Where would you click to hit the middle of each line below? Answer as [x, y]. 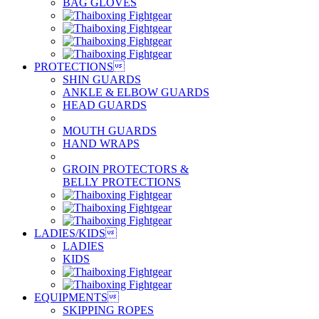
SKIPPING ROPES [108, 310]
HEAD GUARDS [105, 105]
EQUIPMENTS [71, 297]
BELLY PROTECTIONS [122, 182]
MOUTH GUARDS [110, 131]
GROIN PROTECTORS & [126, 169]
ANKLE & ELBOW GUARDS [136, 92]
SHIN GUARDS [102, 79]
